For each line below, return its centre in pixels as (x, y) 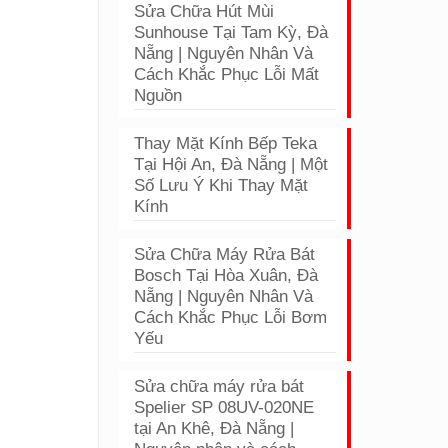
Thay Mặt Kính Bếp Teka (226, 143)
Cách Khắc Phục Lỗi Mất (227, 74)
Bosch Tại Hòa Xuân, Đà (226, 275)
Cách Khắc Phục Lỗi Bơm (231, 317)
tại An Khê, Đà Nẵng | (214, 428)
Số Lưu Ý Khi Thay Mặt (221, 185)
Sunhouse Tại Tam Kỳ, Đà (231, 32)
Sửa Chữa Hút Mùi (204, 11)
